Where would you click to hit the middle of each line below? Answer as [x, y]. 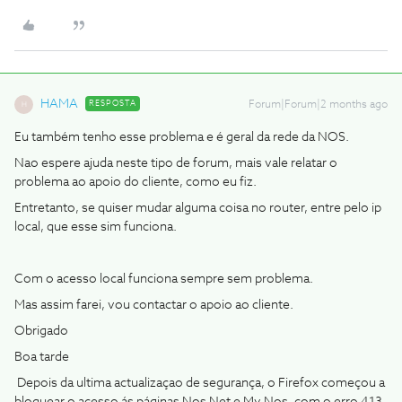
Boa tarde [42, 357]
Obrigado [41, 331]
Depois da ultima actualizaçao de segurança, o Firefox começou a [200, 383]
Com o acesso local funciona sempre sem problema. [164, 279]
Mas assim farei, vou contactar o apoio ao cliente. [154, 305]
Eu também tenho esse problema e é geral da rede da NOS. [182, 137]
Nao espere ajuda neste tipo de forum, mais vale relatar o [176, 163]
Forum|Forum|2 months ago [318, 105]
